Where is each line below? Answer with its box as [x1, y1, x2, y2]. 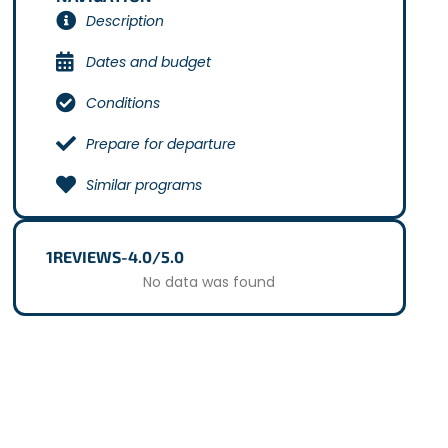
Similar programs [85, 174, 202, 195]
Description [85, 10, 164, 31]
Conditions [85, 92, 160, 113]
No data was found [143, 271, 276, 292]
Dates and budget [85, 51, 211, 72]
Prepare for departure [85, 133, 236, 154]
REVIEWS [52, 246, 121, 266]
